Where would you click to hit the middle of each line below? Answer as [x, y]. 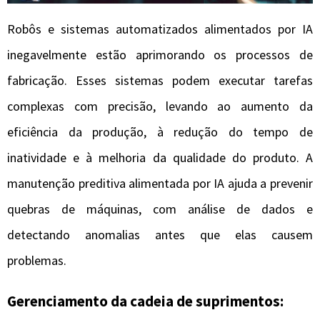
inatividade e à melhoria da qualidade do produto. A [160, 157]
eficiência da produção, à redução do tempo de [160, 131]
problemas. [37, 260]
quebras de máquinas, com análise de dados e [160, 209]
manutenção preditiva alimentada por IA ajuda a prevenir [160, 183]
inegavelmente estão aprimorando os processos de [160, 54]
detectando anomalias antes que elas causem [160, 234]
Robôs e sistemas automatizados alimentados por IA [160, 29]
